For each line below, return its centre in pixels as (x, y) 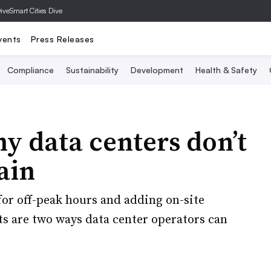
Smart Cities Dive (36, 11)
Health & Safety (226, 70)
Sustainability (92, 70)
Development (157, 70)
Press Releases (62, 39)
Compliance (31, 70)
